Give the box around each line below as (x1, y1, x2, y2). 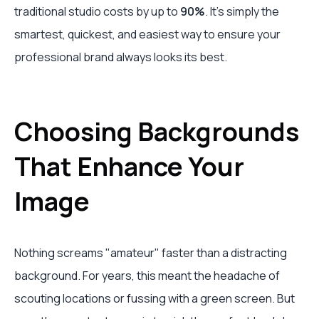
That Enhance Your (14, 149, 244, 184)
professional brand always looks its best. (14, 49, 227, 66)
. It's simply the (205, 4, 279, 20)
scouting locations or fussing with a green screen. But (14, 291, 295, 307)
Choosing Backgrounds (14, 114, 299, 150)
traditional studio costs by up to (14, 4, 180, 20)
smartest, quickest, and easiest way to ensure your (14, 26, 281, 43)
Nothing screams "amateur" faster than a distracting (14, 245, 287, 261)
